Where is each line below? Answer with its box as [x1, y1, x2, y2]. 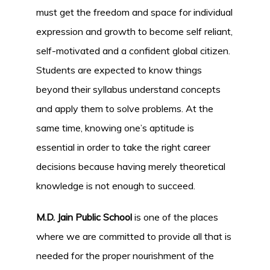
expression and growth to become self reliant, [36, 25, 233, 37]
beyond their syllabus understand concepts [36, 83, 221, 95]
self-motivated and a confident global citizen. [36, 45, 230, 57]
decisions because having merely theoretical [36, 160, 225, 172]
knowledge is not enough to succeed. [36, 180, 195, 192]
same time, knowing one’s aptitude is [36, 122, 194, 134]
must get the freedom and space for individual [36, 6, 233, 18]
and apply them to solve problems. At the [36, 102, 213, 115]
